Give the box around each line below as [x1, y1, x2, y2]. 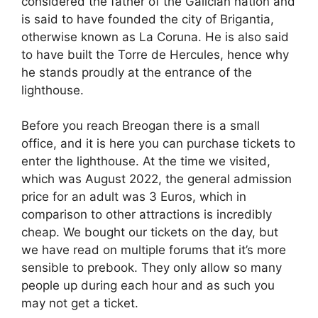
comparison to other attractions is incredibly [21, 207, 272, 222]
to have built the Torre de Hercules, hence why [21, 47, 289, 62]
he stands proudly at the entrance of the [21, 65, 252, 79]
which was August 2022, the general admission [21, 172, 292, 187]
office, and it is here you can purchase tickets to [21, 136, 295, 151]
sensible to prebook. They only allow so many [21, 261, 282, 275]
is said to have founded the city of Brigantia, [21, 11, 274, 26]
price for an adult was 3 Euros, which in [21, 190, 246, 204]
